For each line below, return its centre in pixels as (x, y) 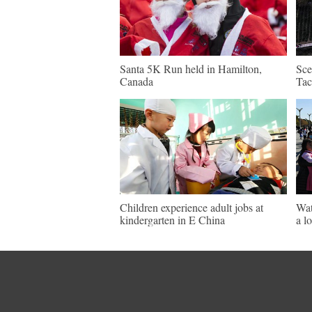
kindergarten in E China (172, 220)
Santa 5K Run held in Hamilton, (191, 69)
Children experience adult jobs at (192, 207)
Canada (136, 81)
